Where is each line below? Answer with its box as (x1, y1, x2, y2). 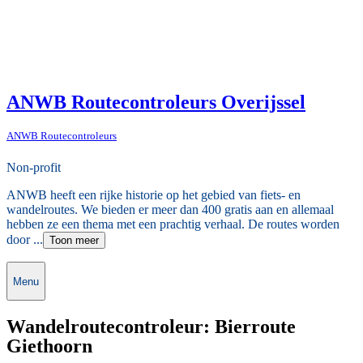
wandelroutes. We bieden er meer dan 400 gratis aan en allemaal (6, 203, 334, 217)
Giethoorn (6, 335, 92, 357)
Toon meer (49, 234, 99, 247)
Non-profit (6, 160, 61, 175)
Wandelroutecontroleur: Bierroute (6, 315, 296, 337)
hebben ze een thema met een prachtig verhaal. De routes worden (6, 217, 340, 232)
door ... (6, 233, 43, 247)
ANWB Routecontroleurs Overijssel (6, 91, 305, 113)
